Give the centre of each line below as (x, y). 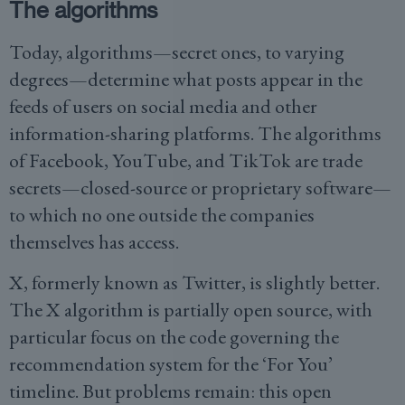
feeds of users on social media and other (163, 106)
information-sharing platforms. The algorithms (195, 133)
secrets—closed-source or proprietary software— (200, 188)
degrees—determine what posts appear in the (186, 79)
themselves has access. (94, 242)
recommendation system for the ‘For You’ (171, 364)
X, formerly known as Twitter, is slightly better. (194, 283)
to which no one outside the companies (162, 215)
